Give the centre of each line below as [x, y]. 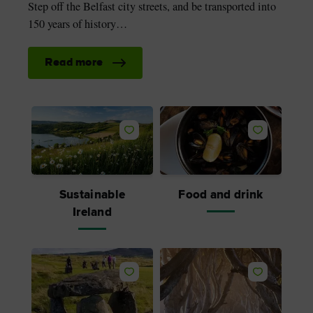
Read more [74, 63]
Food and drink [221, 195]
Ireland [92, 212]
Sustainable [92, 195]
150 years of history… [78, 24]
